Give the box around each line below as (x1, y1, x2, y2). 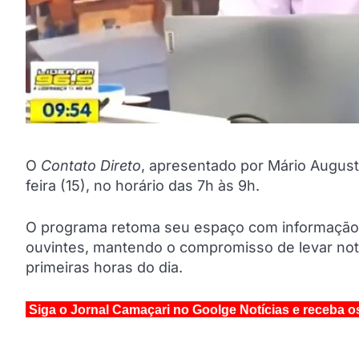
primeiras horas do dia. (26, 259, 183, 276)
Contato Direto (41, 157, 141, 175)
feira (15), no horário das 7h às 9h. (26, 177, 260, 195)
